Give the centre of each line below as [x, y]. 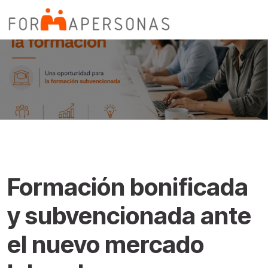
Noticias [27, 156]
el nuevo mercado [106, 244]
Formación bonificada [128, 187]
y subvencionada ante [129, 216]
